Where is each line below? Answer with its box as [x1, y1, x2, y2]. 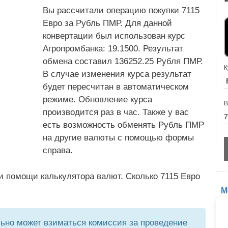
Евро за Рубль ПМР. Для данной [43, 18, 172, 28]
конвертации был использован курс [43, 31, 185, 41]
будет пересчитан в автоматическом [43, 82, 189, 92]
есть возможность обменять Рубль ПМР [43, 120, 204, 130]
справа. [43, 146, 73, 155]
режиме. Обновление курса [43, 95, 152, 104]
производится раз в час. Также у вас [43, 107, 189, 117]
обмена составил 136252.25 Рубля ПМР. [43, 56, 203, 66]
